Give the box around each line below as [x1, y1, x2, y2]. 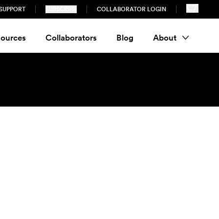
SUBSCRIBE [45, 6, 77, 13]
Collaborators [45, 32, 97, 43]
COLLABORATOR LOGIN [97, 6, 167, 13]
